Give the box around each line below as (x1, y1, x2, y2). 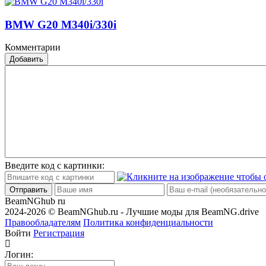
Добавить (9, 55, 43, 64)
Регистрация (33, 228, 84, 239)
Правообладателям (5, 217, 81, 228)
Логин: (5, 249, 33, 260)
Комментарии (5, 42, 61, 53)
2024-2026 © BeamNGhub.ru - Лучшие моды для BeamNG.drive (5, 207, 259, 217)
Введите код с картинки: (5, 160, 104, 171)
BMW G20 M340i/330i (5, 18, 116, 31)
